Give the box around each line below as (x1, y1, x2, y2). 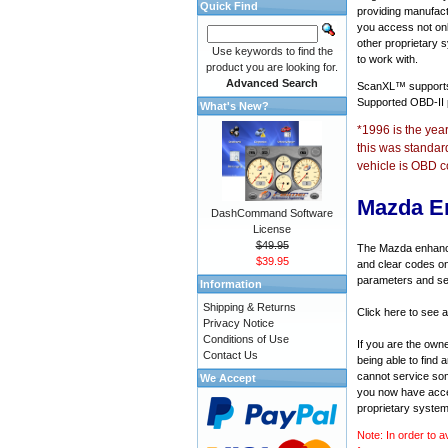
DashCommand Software (211, 207, 333, 219)
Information (200, 278, 262, 290)
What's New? (200, 100, 269, 112)
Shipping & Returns (203, 301, 296, 313)
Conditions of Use (203, 333, 289, 345)
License (253, 223, 291, 235)
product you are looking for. (206, 61, 338, 73)
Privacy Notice (203, 317, 274, 329)
